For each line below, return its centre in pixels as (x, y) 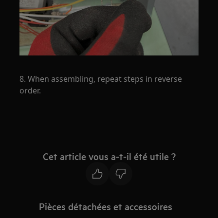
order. (30, 91)
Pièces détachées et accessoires (106, 207)
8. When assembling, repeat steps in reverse (101, 79)
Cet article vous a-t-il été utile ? (109, 156)
